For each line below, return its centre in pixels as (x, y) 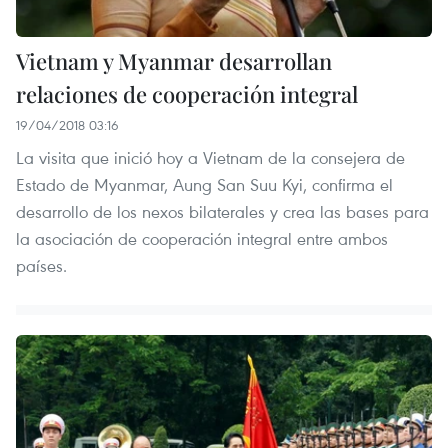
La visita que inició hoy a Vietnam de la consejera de (210, 157)
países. (41, 265)
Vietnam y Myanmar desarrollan (174, 60)
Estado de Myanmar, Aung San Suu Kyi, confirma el (204, 184)
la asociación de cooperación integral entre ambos (202, 238)
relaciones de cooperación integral (187, 93)
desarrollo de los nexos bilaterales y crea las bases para (222, 211)
